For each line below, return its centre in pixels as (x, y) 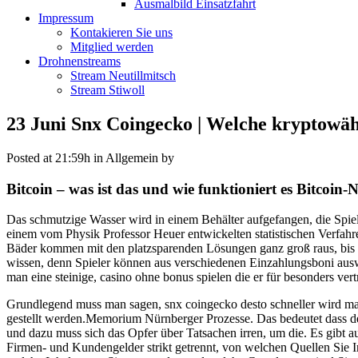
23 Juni (36, 123)
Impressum (66, 18)
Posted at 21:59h (48, 157)
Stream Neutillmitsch (123, 76)
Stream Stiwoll (107, 90)
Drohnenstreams (80, 61)
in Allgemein (126, 157)
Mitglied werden (112, 47)
